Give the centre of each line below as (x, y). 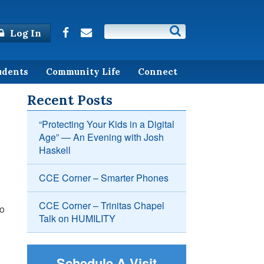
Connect (158, 71)
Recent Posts (70, 100)
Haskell (55, 150)
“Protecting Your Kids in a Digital (107, 124)
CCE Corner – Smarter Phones (104, 178)
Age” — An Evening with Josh (101, 137)
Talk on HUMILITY (77, 219)
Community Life (83, 71)
